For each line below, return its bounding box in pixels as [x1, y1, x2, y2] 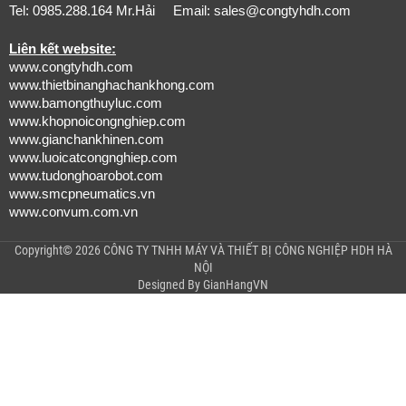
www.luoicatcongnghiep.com [9, 150, 178, 165]
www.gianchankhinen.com [9, 131, 164, 147]
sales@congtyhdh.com [214, 3, 351, 18]
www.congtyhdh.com [9, 59, 133, 74]
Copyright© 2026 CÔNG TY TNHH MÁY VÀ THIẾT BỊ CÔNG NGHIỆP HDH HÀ [14, 242, 392, 257]
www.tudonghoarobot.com [9, 168, 163, 183]
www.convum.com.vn [9, 204, 138, 219]
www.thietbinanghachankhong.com [9, 77, 215, 92]
